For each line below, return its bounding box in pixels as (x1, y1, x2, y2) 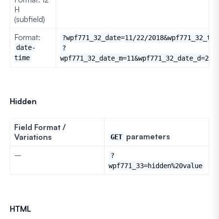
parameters (124, 131, 170, 141)
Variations (14, 131, 52, 142)
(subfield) (14, 14, 45, 24)
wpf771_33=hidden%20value (109, 161, 202, 170)
